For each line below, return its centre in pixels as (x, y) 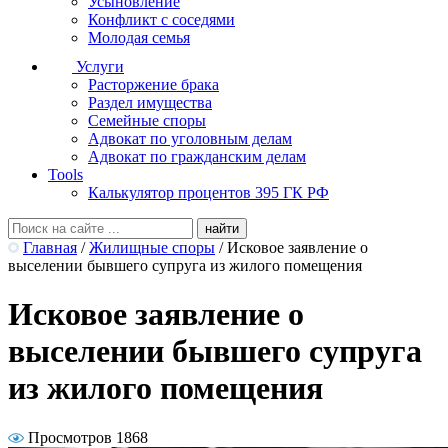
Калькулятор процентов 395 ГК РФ (208, 192)
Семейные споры (147, 120)
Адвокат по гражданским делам (197, 156)
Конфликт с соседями (161, 19)
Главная (50, 247)
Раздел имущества (150, 102)
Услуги (100, 66)
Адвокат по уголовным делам (190, 138)
